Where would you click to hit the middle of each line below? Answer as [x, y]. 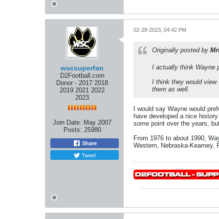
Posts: [73, 130]
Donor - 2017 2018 [82, 83]
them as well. [171, 89]
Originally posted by [181, 50]
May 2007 [98, 122]
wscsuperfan [82, 68]
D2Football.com [82, 75]
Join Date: [67, 122]
